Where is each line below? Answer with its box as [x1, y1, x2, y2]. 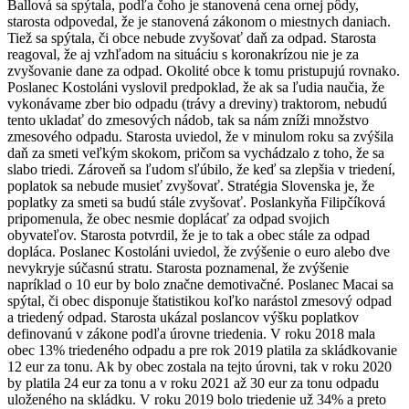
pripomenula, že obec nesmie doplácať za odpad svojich [7, 210, 330, 226]
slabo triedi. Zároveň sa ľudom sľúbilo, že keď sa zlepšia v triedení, [7, 161, 395, 177]
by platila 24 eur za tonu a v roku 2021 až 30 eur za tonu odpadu [7, 374, 379, 391]
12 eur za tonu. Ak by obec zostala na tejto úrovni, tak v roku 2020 [7, 358, 392, 374]
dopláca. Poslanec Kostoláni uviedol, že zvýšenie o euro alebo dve [7, 243, 390, 259]
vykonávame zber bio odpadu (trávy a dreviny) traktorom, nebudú [7, 95, 387, 111]
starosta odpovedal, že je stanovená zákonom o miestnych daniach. [7, 13, 391, 29]
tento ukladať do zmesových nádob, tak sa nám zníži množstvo [7, 111, 369, 128]
